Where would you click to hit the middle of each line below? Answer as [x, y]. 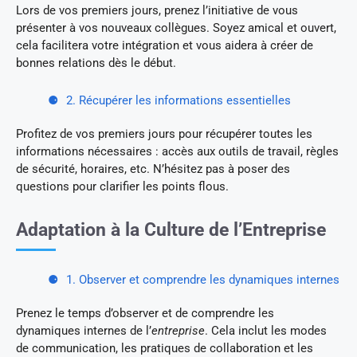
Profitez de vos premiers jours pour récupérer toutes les [164, 133]
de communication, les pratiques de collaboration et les [165, 348]
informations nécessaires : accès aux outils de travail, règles [177, 151]
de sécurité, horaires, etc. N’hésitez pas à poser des [153, 169]
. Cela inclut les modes [266, 330]
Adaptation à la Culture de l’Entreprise [171, 229]
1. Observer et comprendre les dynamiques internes [203, 279]
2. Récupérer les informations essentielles [178, 100]
